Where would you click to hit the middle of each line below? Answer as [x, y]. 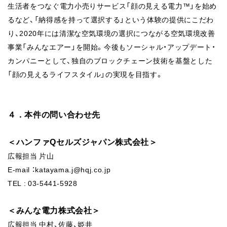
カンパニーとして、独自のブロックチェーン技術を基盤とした [110, 61]
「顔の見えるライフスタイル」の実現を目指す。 [86, 74]
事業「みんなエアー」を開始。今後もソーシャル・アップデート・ [112, 47]
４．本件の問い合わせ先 [54, 114]
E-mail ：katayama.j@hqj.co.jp [59, 169]
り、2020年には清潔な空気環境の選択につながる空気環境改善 [111, 33]
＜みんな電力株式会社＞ [54, 210]
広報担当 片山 [31, 156]
